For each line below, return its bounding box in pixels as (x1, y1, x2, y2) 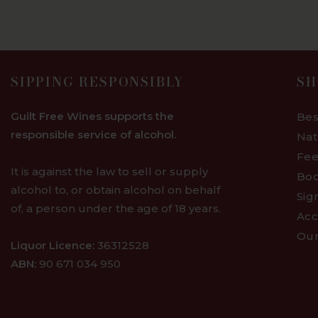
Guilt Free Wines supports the (11, 109, 174, 124)
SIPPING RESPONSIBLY (11, 72, 185, 92)
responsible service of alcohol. (11, 128, 176, 142)
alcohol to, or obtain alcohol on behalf (11, 183, 220, 197)
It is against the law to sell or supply (11, 165, 208, 179)
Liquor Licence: (11, 238, 94, 253)
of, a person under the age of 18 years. (11, 202, 221, 216)
